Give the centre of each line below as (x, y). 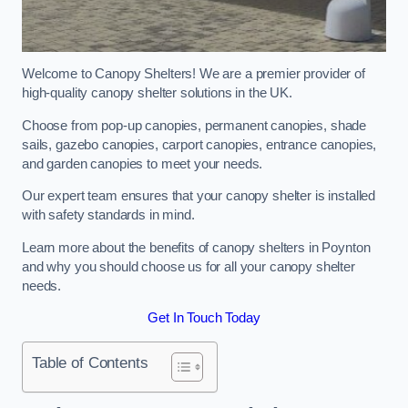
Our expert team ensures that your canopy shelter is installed (199, 196)
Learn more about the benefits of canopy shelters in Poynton (196, 247)
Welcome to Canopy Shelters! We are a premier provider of (194, 74)
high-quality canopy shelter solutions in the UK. (158, 93)
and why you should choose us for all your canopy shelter (189, 266)
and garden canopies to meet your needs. (143, 163)
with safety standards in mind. (108, 215)
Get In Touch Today (204, 318)
